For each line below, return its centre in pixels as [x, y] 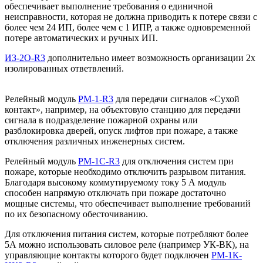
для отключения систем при [177, 161]
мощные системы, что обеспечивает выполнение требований [128, 203]
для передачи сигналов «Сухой [176, 99]
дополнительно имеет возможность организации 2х [150, 58]
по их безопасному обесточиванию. [76, 214]
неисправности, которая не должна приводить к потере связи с [131, 16]
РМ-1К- [227, 255]
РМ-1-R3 [96, 99]
